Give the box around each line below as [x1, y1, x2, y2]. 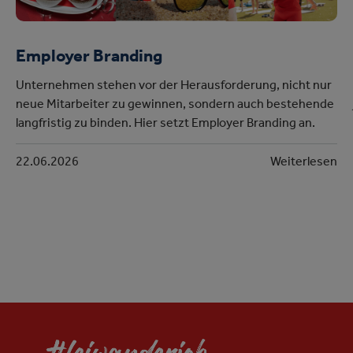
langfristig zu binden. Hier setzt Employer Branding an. [16, 117, 316, 131]
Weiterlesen [269, 156, 337, 169]
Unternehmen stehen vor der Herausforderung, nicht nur [16, 80, 333, 93]
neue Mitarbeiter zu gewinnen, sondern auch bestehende [16, 98, 335, 112]
